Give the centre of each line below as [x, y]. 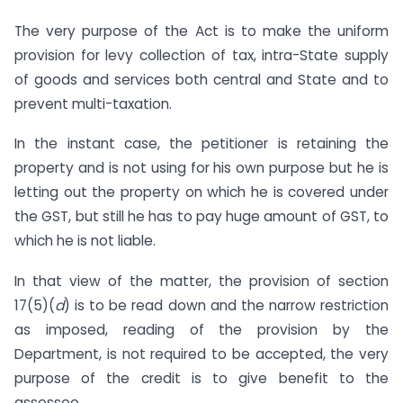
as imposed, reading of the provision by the [201, 330]
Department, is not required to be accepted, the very [201, 354]
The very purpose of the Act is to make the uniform [201, 31]
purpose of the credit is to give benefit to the [201, 379]
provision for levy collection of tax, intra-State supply [201, 55]
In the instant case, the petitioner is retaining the [201, 144]
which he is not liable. [85, 241]
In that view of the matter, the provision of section [201, 282]
